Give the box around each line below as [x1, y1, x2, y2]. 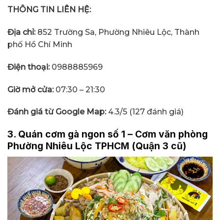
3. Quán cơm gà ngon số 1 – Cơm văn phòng [7, 128, 208, 140]
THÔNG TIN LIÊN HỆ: [7, 5, 91, 15]
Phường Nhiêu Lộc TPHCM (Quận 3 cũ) [7, 140, 186, 152]
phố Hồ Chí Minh [7, 40, 72, 50]
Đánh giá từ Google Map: [7, 107, 108, 117]
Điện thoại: [7, 62, 50, 72]
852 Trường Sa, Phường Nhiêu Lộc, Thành [37, 27, 199, 37]
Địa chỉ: [7, 27, 37, 37]
